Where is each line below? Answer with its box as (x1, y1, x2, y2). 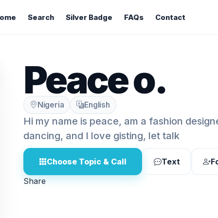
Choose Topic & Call (47, 157, 127, 166)
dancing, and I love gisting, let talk (23, 130, 180, 142)
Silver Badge (65, 13, 112, 22)
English (84, 100, 110, 109)
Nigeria (37, 100, 64, 109)
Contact (155, 13, 185, 22)
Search (27, 13, 54, 22)
